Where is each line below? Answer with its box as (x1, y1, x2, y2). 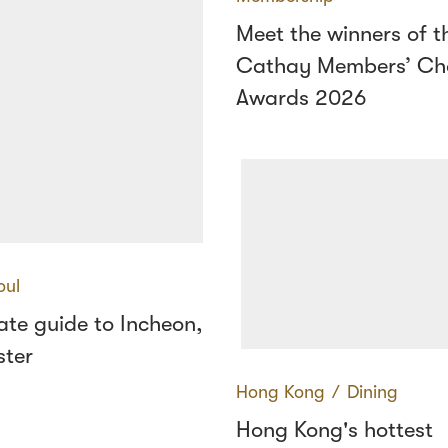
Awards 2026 (236, 85, 367, 110)
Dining (347, 382, 398, 402)
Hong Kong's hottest (236, 417, 433, 442)
